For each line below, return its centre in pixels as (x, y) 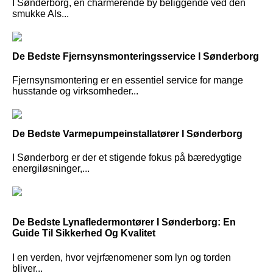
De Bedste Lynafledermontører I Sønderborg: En (124, 222)
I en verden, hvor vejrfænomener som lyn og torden (122, 257)
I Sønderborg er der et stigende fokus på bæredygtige (127, 158)
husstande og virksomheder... (75, 91)
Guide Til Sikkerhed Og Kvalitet (84, 233)
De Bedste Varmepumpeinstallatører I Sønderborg (127, 134)
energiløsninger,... (51, 169)
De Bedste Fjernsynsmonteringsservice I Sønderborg (136, 56)
